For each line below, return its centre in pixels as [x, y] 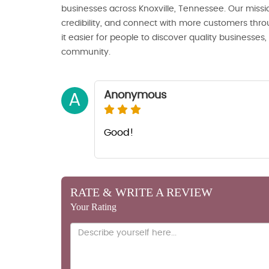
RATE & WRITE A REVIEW [141, 192]
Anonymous [135, 95]
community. [86, 52]
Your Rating [93, 207]
